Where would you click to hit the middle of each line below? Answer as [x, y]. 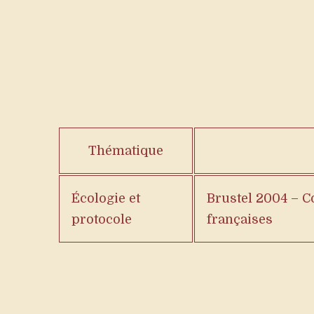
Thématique [126, 151]
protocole [102, 219]
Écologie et [106, 198]
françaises [240, 219]
